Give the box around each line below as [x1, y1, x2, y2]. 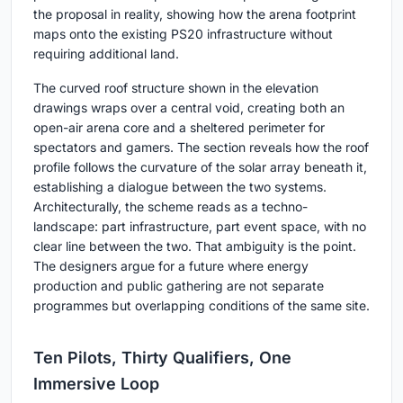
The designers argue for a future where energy [33, 257, 309, 273]
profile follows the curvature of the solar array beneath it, [33, 158, 367, 175]
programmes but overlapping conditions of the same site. [33, 297, 370, 313]
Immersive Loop [33, 373, 159, 393]
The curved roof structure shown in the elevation [33, 79, 318, 95]
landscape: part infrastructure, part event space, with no [33, 218, 366, 234]
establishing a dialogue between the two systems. [33, 178, 327, 194]
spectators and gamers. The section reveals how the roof [33, 139, 369, 155]
